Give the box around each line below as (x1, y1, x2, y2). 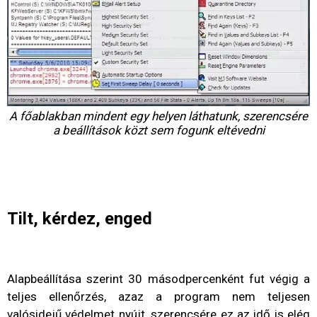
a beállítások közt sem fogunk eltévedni (52, 122, 265, 137)
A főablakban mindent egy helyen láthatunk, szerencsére (9, 108, 308, 123)
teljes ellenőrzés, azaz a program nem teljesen (7, 289, 310, 304)
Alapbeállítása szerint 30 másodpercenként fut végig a (7, 271, 310, 286)
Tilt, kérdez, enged (7, 208, 152, 229)
